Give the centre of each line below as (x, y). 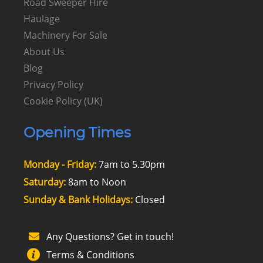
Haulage (41, 18)
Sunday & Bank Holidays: (78, 199)
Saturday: (44, 182)
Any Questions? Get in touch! (110, 236)
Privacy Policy (53, 84)
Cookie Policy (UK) (63, 101)
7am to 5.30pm (130, 164)
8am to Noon (96, 182)
